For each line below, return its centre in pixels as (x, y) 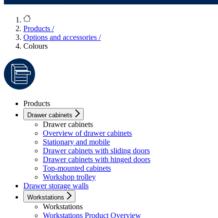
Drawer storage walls (56, 186)
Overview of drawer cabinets (87, 133)
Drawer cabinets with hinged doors (97, 160)
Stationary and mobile (76, 142)
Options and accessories (61, 37)
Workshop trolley (69, 177)
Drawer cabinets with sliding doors (96, 151)
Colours (36, 46)
